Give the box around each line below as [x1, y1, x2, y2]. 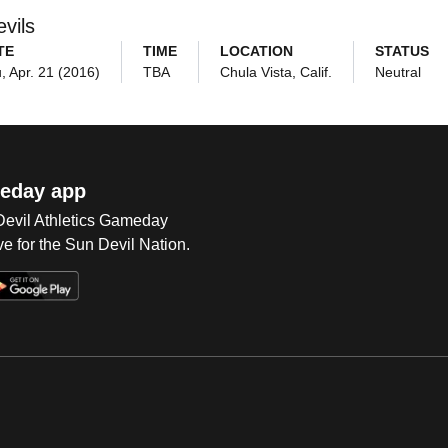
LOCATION [219, 43, 293, 59]
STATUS [374, 43, 429, 59]
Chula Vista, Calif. [219, 64, 332, 80]
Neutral [374, 64, 421, 80]
